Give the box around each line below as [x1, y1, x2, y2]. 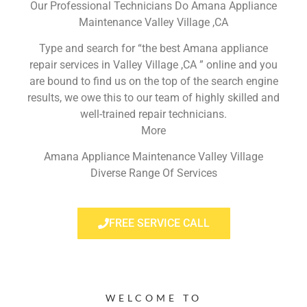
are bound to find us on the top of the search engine [29, 74, 278, 88]
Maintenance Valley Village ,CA [79, 15, 228, 29]
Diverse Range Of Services [90, 167, 217, 180]
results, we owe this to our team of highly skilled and [27, 90, 280, 104]
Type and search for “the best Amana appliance [39, 41, 268, 55]
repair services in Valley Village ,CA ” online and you [29, 58, 278, 71]
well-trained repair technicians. [80, 107, 227, 121]
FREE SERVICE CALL [108, 216, 210, 230]
